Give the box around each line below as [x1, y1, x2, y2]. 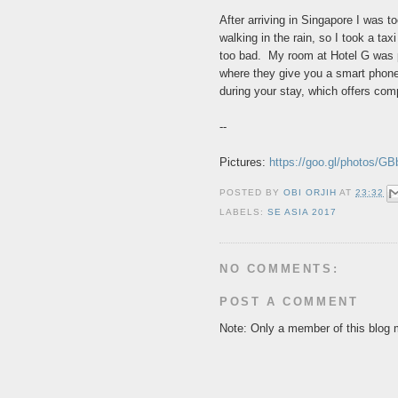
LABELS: [219, 207, 268, 218]
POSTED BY [219, 187, 284, 198]
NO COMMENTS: [219, 261, 339, 275]
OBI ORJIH [283, 187, 338, 198]
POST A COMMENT [219, 295, 359, 309]
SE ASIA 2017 [267, 207, 338, 218]
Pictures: [219, 155, 269, 170]
